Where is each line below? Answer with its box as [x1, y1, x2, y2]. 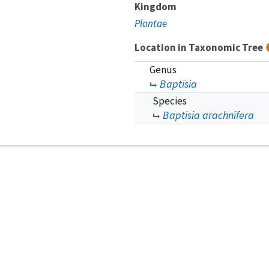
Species [153, 94, 187, 107]
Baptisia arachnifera [163, 107, 254, 122]
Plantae [134, 16, 167, 30]
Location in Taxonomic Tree [134, 40, 265, 54]
